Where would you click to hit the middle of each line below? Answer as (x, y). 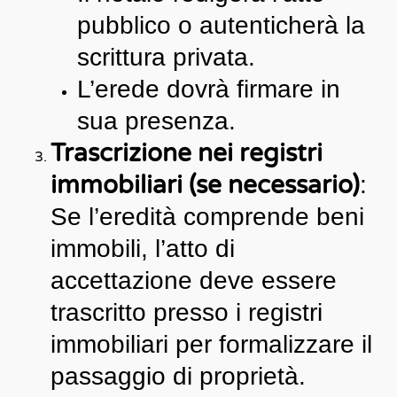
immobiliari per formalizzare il (211, 344)
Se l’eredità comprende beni (207, 216)
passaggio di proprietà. (178, 376)
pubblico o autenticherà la (221, 25)
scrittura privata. (166, 57)
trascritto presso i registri (186, 312)
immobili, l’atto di (142, 248)
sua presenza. (156, 121)
